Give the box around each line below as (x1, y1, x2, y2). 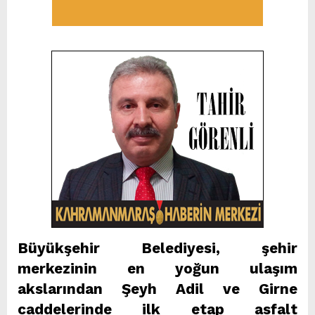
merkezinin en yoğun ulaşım (18, 259, 297, 277)
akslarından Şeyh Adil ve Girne (18, 280, 297, 297)
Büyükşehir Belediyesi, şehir (18, 239, 297, 257)
